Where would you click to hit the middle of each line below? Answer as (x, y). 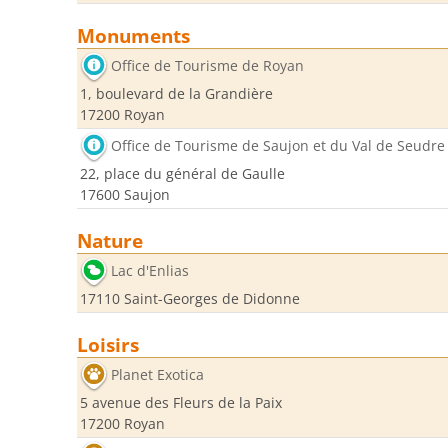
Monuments (133, 35)
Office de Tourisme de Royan (207, 66)
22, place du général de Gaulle (182, 173)
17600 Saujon (125, 194)
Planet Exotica (157, 375)
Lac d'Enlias (150, 271)
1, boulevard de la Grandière (176, 93)
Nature (110, 240)
